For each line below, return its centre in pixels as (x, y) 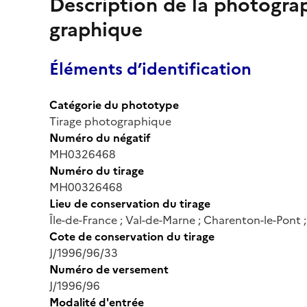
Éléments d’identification (150, 69)
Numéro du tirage (97, 170)
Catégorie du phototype (114, 105)
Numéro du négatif (100, 137)
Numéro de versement (109, 269)
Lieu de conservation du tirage (130, 203)
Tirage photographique (110, 121)
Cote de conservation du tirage (132, 236)
